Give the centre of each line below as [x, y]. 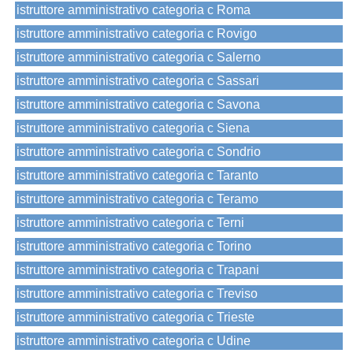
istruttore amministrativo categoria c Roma [134, 10]
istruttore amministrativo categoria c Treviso [137, 294]
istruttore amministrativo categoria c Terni [130, 223]
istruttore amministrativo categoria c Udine [134, 341]
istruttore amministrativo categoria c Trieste [136, 318]
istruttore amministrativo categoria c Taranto [137, 176]
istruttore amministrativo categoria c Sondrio [139, 152]
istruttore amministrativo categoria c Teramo [137, 199]
